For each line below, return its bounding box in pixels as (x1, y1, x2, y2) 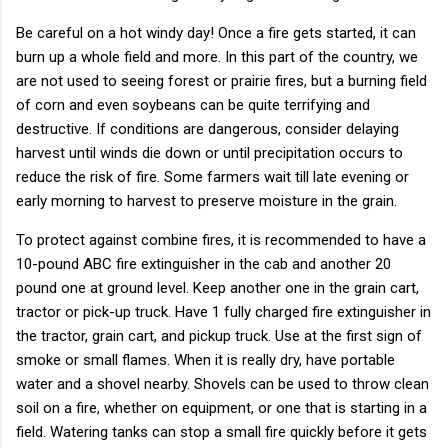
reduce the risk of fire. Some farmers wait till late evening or (16, 167, 409, 186)
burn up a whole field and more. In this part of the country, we (16, 47, 418, 66)
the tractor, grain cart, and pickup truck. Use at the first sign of (16, 326, 422, 345)
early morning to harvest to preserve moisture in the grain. (16, 191, 397, 210)
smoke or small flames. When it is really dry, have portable (16, 350, 395, 369)
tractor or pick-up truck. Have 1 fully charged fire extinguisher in (16, 302, 431, 321)
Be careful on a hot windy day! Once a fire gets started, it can (16, 23, 416, 42)
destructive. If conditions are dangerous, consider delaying (16, 119, 399, 138)
